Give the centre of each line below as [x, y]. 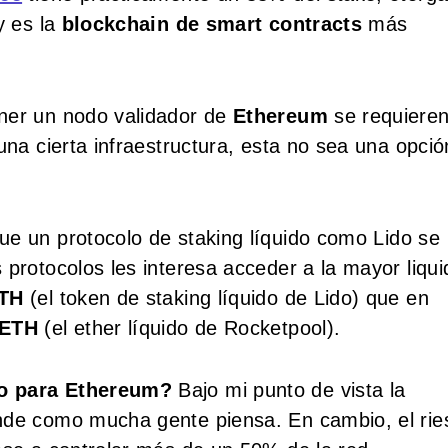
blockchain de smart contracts [212, 23]
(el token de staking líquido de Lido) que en [226, 297]
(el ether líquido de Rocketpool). [189, 327]
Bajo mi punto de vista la [289, 389]
